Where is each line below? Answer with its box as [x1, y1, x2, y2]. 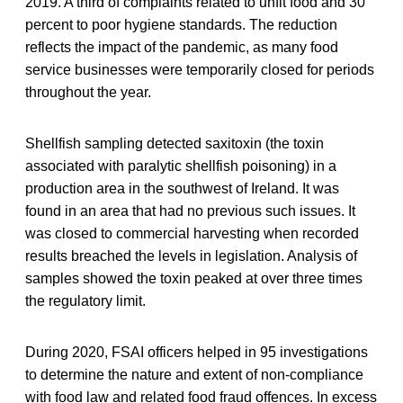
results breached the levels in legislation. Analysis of [25, 247, 357, 264]
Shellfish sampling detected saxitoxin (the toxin [25, 135, 324, 151]
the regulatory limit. [25, 292, 146, 309]
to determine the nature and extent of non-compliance [25, 366, 363, 382]
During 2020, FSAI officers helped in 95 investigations [25, 344, 368, 360]
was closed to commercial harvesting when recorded [25, 225, 359, 241]
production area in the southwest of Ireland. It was [25, 180, 339, 196]
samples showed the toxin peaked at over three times [25, 270, 363, 286]
